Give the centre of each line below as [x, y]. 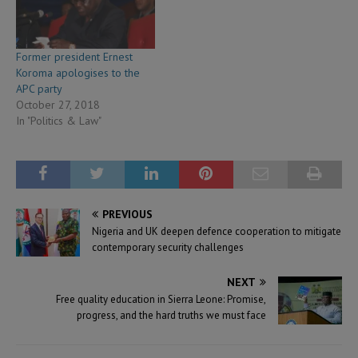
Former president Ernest [74, 56]
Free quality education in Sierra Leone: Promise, [161, 299]
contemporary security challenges [168, 247]
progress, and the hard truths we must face [171, 315]
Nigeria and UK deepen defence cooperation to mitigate [217, 231]
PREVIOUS [127, 214]
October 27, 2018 [58, 104]
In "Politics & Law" [59, 120]
